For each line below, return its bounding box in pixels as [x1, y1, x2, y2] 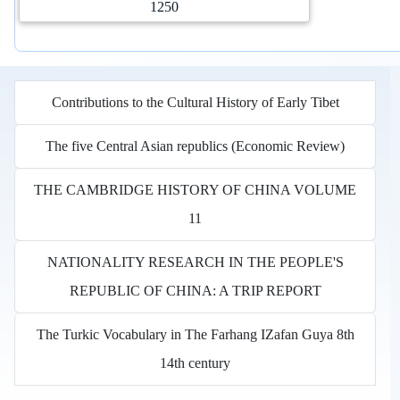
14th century [160, 354, 231, 371]
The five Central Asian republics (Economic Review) [46, 137, 346, 154]
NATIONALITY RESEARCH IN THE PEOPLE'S [46, 254, 344, 270]
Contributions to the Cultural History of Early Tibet [51, 94, 339, 110]
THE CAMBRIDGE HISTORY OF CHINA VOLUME [34, 181, 357, 197]
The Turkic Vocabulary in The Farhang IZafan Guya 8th [36, 326, 354, 342]
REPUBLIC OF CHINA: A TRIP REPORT [69, 282, 321, 298]
